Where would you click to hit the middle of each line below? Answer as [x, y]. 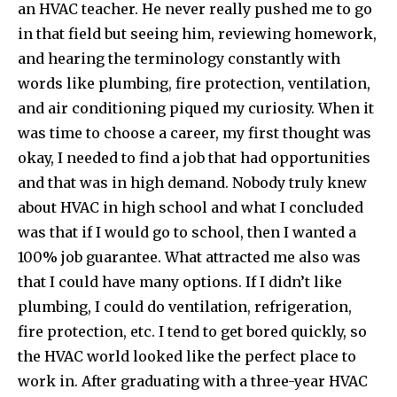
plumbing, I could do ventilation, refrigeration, [185, 307]
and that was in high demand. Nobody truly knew [192, 183]
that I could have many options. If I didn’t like [180, 282]
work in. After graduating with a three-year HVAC [193, 381]
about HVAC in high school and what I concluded [191, 208]
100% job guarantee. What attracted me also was [189, 257]
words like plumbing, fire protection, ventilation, [194, 84]
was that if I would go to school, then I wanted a [187, 233]
